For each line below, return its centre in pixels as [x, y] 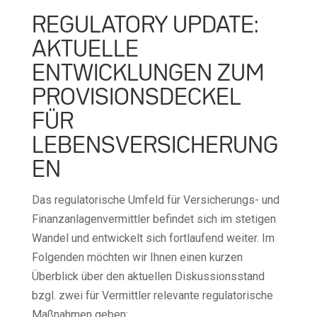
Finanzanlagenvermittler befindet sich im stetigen [154, 219]
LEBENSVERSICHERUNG [155, 146]
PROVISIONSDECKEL [136, 98]
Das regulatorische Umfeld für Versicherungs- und [155, 200]
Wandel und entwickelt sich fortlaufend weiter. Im [153, 238]
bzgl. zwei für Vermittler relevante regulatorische [152, 295]
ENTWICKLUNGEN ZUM [148, 74]
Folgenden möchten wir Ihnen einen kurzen [137, 257]
